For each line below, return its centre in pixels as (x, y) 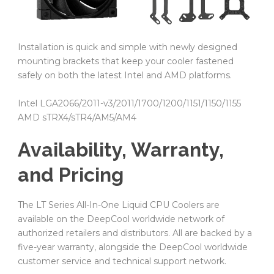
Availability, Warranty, (121, 149)
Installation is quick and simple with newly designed (128, 47)
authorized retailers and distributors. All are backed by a (135, 233)
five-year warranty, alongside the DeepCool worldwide (133, 247)
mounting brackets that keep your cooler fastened (126, 61)
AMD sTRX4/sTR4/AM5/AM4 (77, 117)
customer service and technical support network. (122, 261)
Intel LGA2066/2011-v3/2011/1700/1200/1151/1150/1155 (129, 103)
